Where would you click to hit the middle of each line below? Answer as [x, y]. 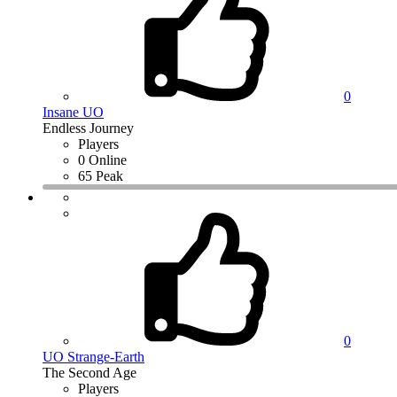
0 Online [102, 160]
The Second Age [90, 373]
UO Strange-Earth [93, 357]
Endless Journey [88, 128]
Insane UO [73, 113]
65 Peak [101, 176]
